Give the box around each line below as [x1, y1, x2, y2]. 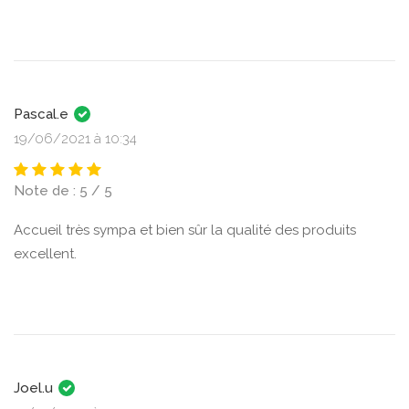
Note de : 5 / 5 [14, 183, 112, 199]
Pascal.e [14, 106, 72, 122]
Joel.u [14, 380, 57, 396]
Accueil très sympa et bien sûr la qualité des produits [14, 222, 356, 238]
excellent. [14, 246, 77, 262]
